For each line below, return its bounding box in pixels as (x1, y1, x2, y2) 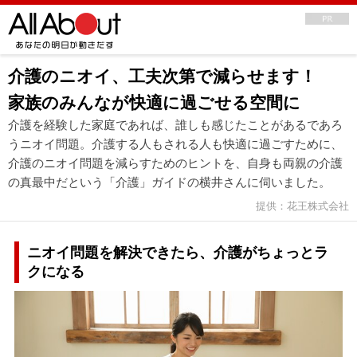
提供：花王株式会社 (256, 200, 349, 212)
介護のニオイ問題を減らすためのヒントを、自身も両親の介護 (8, 156, 343, 170)
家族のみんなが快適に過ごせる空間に (8, 93, 300, 112)
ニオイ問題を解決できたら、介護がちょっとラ (26, 244, 328, 261)
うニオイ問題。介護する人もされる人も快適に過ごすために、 (8, 137, 343, 151)
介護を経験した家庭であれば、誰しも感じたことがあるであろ (8, 118, 343, 131)
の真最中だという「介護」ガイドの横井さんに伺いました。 (8, 175, 331, 189)
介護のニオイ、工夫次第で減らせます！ (8, 67, 333, 85)
